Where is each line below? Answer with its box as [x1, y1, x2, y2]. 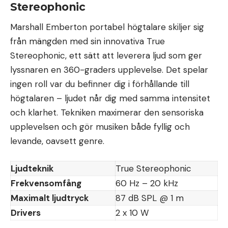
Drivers [11, 207, 41, 219]
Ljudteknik [11, 163, 53, 175]
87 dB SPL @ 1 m [116, 192, 184, 204]
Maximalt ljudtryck [11, 192, 89, 204]
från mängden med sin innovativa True [10, 35, 165, 47]
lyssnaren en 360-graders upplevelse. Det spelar [10, 64, 208, 75]
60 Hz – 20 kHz [116, 178, 178, 189]
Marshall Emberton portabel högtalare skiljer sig [10, 21, 204, 33]
